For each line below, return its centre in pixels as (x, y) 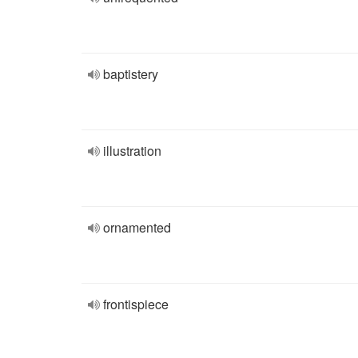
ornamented (137, 227)
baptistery (131, 74)
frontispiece (136, 304)
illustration (132, 151)
